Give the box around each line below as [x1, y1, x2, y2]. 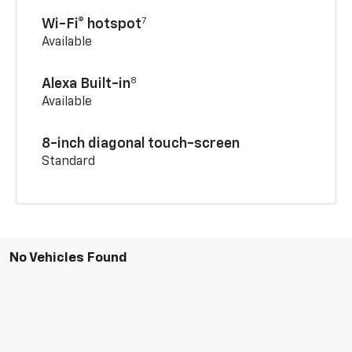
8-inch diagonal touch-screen [42, 137, 240, 152]
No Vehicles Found [9, 251, 127, 266]
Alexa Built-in [42, 77, 131, 92]
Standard [42, 156, 96, 169]
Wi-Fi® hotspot [42, 17, 142, 32]
